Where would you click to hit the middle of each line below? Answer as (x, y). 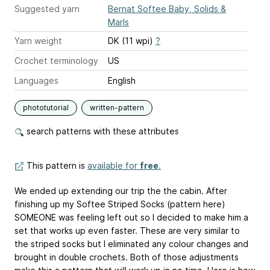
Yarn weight (38, 41)
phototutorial (46, 108)
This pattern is (56, 165)
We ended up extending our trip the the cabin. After (121, 191)
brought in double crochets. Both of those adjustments (127, 257)
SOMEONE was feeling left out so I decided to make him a (131, 217)
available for (114, 165)
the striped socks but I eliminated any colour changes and (131, 244)
